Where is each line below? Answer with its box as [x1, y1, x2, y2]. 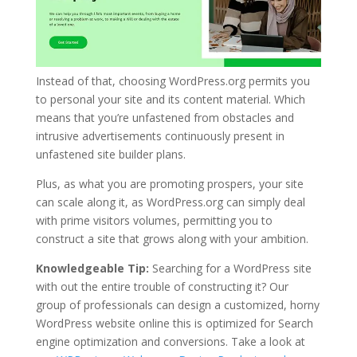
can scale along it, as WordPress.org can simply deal [35, 194, 305, 210]
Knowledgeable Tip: [35, 260, 152, 276]
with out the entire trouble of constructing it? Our [35, 278, 288, 294]
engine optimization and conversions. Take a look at [35, 333, 305, 349]
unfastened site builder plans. [35, 146, 186, 162]
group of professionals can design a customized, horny [35, 296, 320, 312]
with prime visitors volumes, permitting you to [35, 212, 273, 228]
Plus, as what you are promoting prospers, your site [35, 175, 304, 191]
